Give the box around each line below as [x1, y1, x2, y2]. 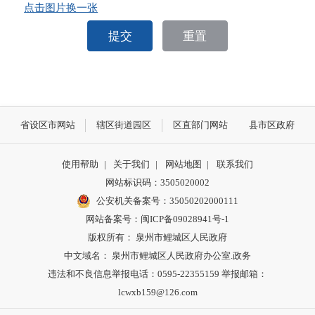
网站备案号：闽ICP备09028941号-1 [86, 213, 229, 224]
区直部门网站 [172, 120, 228, 131]
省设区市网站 [20, 120, 75, 131]
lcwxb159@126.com [117, 286, 198, 297]
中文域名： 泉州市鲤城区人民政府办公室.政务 [64, 250, 251, 261]
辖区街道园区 [96, 120, 152, 131]
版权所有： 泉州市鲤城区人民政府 [88, 231, 227, 243]
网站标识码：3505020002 [105, 176, 210, 188]
